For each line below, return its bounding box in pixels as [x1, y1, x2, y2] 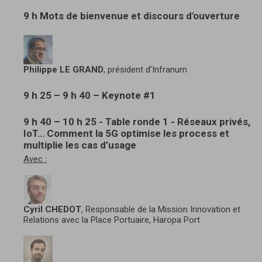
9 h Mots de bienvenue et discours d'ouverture [23, 9, 240, 22]
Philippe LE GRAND [23, 64, 104, 75]
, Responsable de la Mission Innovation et [81, 204, 240, 215]
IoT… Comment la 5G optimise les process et [23, 127, 229, 139]
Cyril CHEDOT [23, 204, 81, 215]
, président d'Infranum [104, 64, 187, 75]
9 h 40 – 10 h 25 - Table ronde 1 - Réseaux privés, [23, 115, 250, 127]
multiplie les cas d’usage [23, 139, 136, 151]
